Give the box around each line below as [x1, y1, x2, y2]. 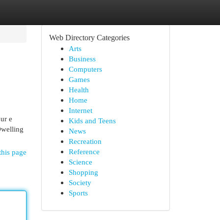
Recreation [68, 137, 102, 145]
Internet [68, 106, 92, 114]
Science [68, 158, 92, 166]
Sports [68, 189, 88, 197]
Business [68, 55, 96, 63]
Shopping [68, 168, 98, 176]
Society [68, 178, 91, 187]
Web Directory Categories [49, 33, 130, 42]
